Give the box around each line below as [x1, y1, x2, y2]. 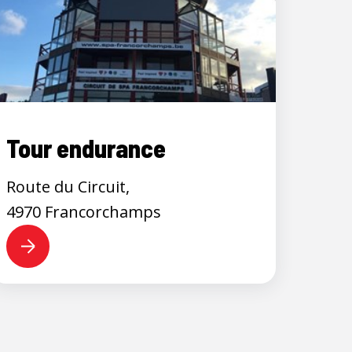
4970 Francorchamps [5, 200, 161, 222]
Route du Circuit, [5, 175, 130, 197]
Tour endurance [5, 132, 166, 163]
